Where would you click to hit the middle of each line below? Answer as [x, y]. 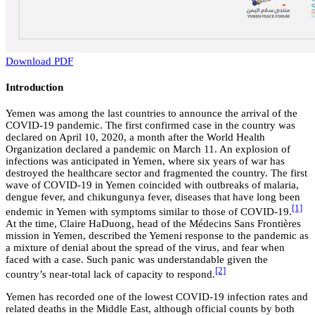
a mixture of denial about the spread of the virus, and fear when [145, 247]
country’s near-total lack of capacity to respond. [110, 274]
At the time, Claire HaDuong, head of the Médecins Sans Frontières [153, 223]
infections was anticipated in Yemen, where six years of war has [145, 161]
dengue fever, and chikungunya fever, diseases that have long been [153, 197]
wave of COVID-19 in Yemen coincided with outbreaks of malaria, [152, 185]
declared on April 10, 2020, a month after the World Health [135, 137]
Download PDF [39, 62]
